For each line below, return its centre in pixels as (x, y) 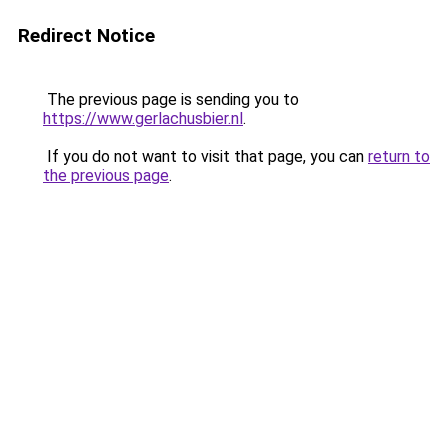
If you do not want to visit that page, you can (205, 156)
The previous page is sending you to (171, 99)
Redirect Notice (86, 35)
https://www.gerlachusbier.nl (143, 118)
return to (399, 156)
